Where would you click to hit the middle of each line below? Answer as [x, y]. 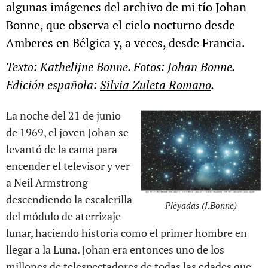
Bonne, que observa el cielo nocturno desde [121, 25]
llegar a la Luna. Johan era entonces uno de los [115, 249]
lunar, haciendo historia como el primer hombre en [127, 233]
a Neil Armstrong [47, 182]
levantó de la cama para [62, 149]
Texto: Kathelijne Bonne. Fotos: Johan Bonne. [120, 67]
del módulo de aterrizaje [63, 216]
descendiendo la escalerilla [69, 199]
